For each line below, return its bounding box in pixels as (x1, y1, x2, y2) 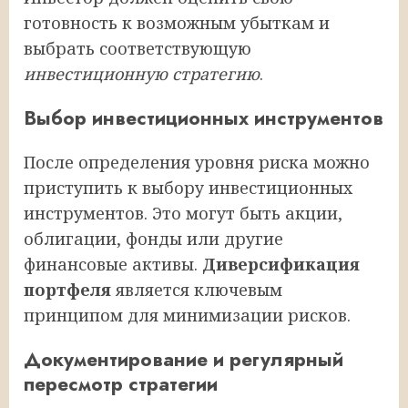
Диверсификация (202, 252, 360, 275)
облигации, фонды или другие (24, 227, 283, 250)
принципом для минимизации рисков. (24, 303, 351, 326)
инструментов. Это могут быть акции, (24, 201, 342, 224)
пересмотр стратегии (24, 369, 218, 398)
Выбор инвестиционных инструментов (24, 103, 383, 132)
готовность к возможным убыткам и (24, 11, 330, 34)
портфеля (24, 278, 111, 301)
